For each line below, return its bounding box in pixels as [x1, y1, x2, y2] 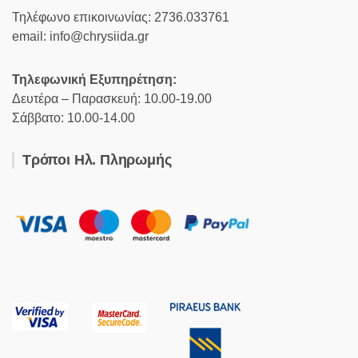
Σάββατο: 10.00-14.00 [12, 111, 135, 125]
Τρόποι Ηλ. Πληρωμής [22, 152, 172, 168]
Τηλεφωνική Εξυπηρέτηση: [12, 73, 177, 86]
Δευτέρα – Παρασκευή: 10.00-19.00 [12, 92, 212, 105]
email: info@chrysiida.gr [12, 30, 149, 43]
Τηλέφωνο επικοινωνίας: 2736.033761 [12, 10, 229, 24]
